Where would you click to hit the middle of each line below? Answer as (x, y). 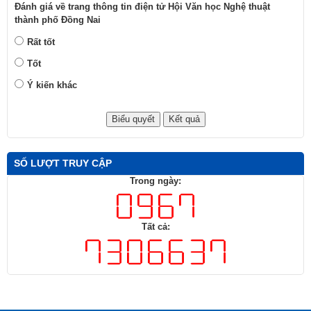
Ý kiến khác (52, 85)
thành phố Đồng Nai (58, 19)
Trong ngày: (155, 180)
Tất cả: (155, 226)
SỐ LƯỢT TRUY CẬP (63, 163)
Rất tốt (41, 42)
